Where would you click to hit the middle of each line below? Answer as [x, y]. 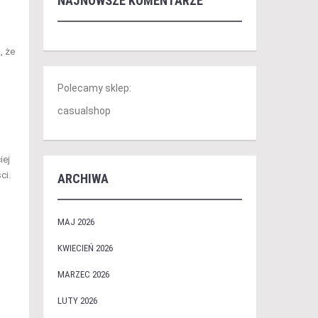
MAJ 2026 [76, 222]
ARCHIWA [83, 179]
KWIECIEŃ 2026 [85, 248]
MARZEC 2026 [83, 274]
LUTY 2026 [77, 301]
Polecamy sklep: [94, 88]
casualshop [84, 111]
